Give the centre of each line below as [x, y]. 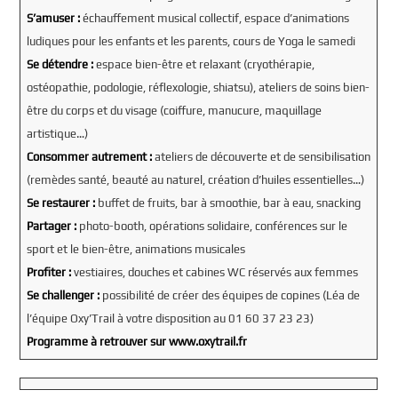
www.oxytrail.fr [207, 341]
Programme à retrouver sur [97, 341]
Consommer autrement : [90, 156]
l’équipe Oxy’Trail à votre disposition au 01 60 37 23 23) [171, 318]
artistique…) [57, 133]
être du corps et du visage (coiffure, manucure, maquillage [174, 110]
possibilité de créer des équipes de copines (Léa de [231, 295]
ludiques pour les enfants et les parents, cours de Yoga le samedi [191, 41]
